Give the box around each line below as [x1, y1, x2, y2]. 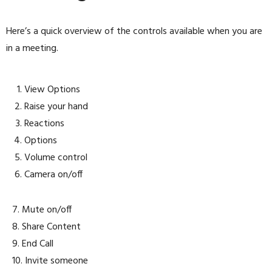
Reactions [24, 116, 64, 132]
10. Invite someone [12, 253, 88, 270]
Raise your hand [24, 99, 88, 115]
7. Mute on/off [12, 202, 72, 219]
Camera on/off [24, 167, 83, 183]
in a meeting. [6, 41, 58, 57]
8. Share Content [12, 219, 81, 236]
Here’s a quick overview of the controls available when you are [6, 24, 262, 40]
